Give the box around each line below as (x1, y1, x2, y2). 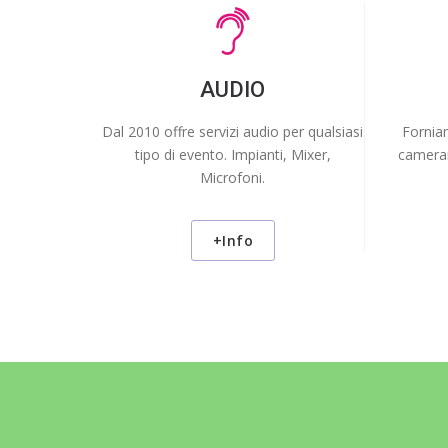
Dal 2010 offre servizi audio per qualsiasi (102, 121, 364, 141)
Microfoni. (200, 167, 266, 187)
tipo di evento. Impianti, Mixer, (134, 144, 331, 164)
